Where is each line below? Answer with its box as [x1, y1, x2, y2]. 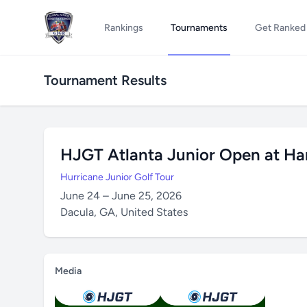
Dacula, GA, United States [60, 206, 188, 219]
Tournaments [170, 22, 228, 34]
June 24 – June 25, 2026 [60, 189, 182, 202]
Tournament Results [44, 72, 167, 88]
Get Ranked [254, 22, 306, 34]
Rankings [103, 22, 143, 34]
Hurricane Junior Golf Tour [60, 171, 174, 183]
